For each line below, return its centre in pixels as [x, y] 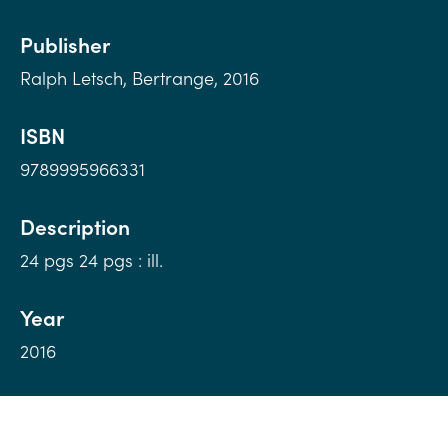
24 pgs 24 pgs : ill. [91, 260]
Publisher [65, 44]
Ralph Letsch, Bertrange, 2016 [139, 78]
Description [75, 226]
